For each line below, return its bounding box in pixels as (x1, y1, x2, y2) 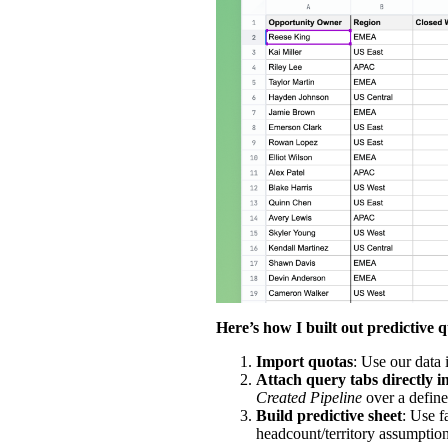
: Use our (353, 352, 415, 370)
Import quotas (256, 352, 353, 370)
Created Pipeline (256, 388, 362, 406)
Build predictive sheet (256, 406, 402, 424)
